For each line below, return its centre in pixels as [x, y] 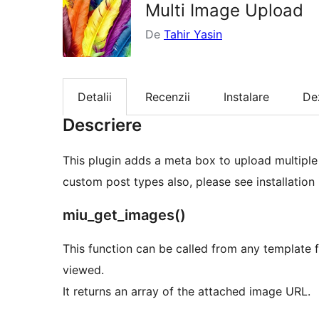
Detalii [95, 97]
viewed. [83, 270]
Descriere [102, 125]
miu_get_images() [124, 215]
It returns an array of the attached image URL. [187, 292]
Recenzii [168, 97]
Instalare [246, 97]
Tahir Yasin [193, 34]
